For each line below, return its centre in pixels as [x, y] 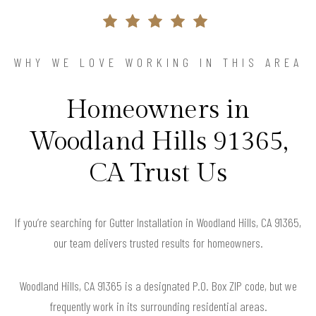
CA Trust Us [158, 174]
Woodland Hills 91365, [158, 142]
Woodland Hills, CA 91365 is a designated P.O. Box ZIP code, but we [158, 286]
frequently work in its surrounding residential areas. [158, 306]
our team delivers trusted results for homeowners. [158, 243]
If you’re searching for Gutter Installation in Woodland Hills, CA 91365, [158, 223]
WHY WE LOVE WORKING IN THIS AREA [158, 62]
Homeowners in [158, 110]
